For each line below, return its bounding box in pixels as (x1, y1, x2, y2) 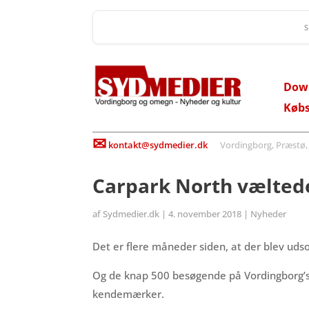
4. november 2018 (168, 207, 242, 220)
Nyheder (250, 207, 287, 220)
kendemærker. (92, 286, 165, 301)
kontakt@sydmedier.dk (106, 139, 208, 151)
